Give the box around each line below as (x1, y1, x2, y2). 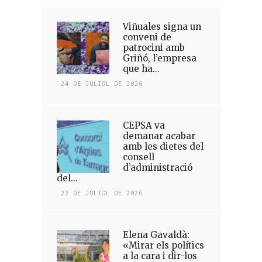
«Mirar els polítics (122, 240, 204, 251)
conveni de (122, 32, 171, 43)
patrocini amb (122, 42, 185, 53)
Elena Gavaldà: (122, 229, 189, 240)
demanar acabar (122, 130, 195, 142)
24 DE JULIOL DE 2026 (60, 80, 143, 88)
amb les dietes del (122, 141, 204, 152)
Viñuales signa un (122, 21, 201, 32)
